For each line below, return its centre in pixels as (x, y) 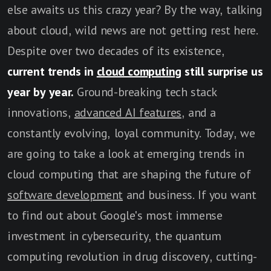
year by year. (41, 92)
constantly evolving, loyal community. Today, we (131, 133)
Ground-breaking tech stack (145, 92)
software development (65, 195)
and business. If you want (190, 195)
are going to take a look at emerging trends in (126, 154)
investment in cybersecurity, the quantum (114, 236)
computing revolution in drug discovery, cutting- (132, 256)
